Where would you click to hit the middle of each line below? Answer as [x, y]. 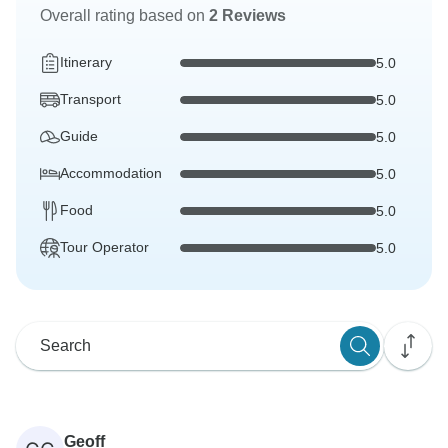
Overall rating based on [124, 16]
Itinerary [86, 62]
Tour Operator [104, 247]
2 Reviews [247, 16]
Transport [90, 99]
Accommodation [111, 173]
